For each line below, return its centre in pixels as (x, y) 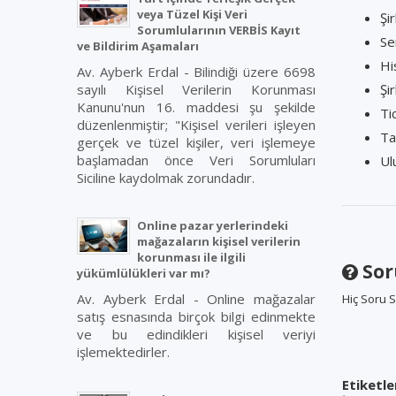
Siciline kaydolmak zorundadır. (166, 178)
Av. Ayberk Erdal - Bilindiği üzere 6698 (196, 72)
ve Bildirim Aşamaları (138, 46)
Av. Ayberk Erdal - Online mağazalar (196, 299)
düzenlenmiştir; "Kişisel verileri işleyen (196, 125)
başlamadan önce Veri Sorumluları (196, 160)
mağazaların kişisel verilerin (219, 241)
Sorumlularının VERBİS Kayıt (219, 30)
